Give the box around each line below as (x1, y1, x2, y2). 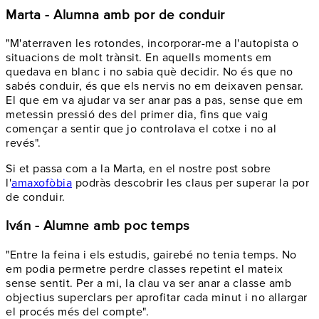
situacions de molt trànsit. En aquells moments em (6, 51, 272, 66)
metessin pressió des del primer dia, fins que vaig (6, 108, 268, 122)
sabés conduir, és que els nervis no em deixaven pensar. (6, 79, 304, 94)
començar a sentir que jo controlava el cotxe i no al (6, 122, 276, 137)
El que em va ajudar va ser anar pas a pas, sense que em (6, 93, 303, 108)
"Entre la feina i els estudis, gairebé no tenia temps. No (6, 247, 297, 262)
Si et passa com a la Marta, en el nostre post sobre (6, 162, 271, 177)
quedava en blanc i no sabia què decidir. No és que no (6, 65, 293, 80)
